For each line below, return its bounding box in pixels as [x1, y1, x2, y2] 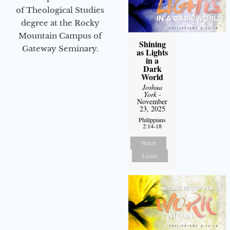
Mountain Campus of [18, 31, 102, 41]
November [137, 96, 168, 106]
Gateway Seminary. [22, 44, 99, 54]
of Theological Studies [16, 5, 104, 15]
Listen [142, 151, 158, 160]
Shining [139, 37, 166, 50]
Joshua [142, 82, 163, 92]
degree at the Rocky [21, 18, 100, 28]
